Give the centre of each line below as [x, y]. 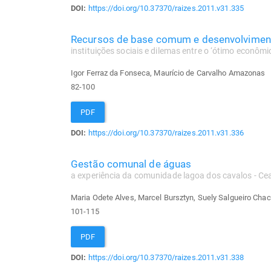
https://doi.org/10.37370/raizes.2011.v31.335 [166, 8]
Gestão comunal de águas [131, 164]
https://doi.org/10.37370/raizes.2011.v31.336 [166, 133]
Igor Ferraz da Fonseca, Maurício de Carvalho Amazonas [168, 73]
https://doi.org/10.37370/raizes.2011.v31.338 [166, 258]
